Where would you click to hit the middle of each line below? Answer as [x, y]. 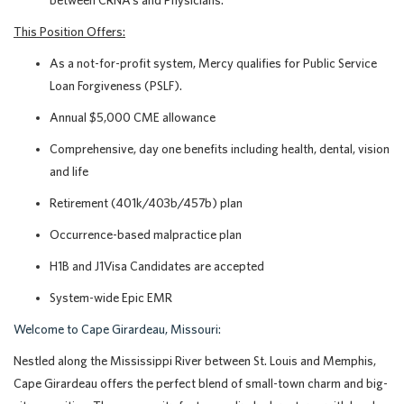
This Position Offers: [69, 32]
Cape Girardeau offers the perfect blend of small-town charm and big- [201, 383]
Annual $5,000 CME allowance [133, 117]
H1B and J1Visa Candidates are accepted [157, 266]
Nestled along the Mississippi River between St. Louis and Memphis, [195, 361]
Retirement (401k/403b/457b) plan [146, 203]
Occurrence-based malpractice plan [146, 234]
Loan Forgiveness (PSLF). [116, 86]
